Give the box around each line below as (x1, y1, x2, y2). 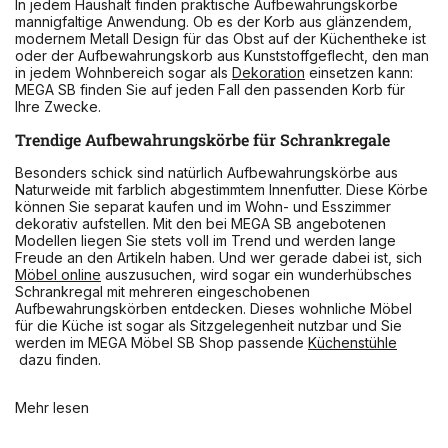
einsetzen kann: (305, 63, 413, 81)
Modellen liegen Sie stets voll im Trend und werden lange (15, 231, 396, 249)
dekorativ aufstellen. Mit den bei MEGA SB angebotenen (15, 214, 386, 232)
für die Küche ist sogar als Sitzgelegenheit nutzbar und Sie (15, 316, 402, 334)
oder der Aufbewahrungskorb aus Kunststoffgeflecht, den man (15, 46, 429, 64)
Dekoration (232, 63, 305, 81)
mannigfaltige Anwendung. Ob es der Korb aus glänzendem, (15, 12, 412, 30)
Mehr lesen (15, 398, 89, 416)
